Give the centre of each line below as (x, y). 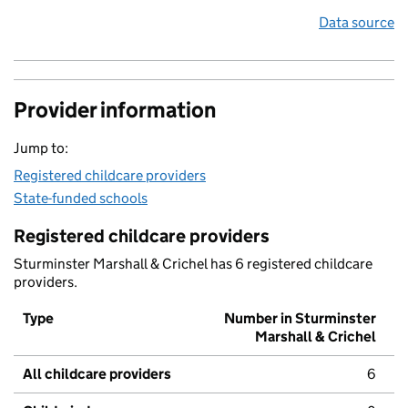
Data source (357, 23)
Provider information (115, 110)
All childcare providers (97, 374)
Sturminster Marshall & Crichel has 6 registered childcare (193, 264)
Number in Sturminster (300, 319)
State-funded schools (81, 199)
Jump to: (41, 148)
